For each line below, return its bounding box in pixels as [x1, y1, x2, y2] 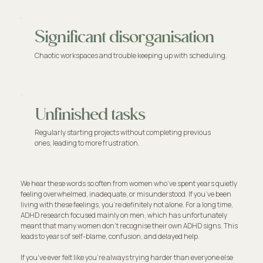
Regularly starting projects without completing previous [35, 127, 211, 138]
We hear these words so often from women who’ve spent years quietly [21, 178, 238, 188]
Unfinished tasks [35, 105, 146, 124]
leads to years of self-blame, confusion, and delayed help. [21, 231, 200, 241]
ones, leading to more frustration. [35, 138, 140, 149]
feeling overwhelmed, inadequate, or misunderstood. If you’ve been [21, 188, 232, 199]
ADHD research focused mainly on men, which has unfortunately [21, 210, 228, 220]
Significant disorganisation [35, 28, 214, 48]
